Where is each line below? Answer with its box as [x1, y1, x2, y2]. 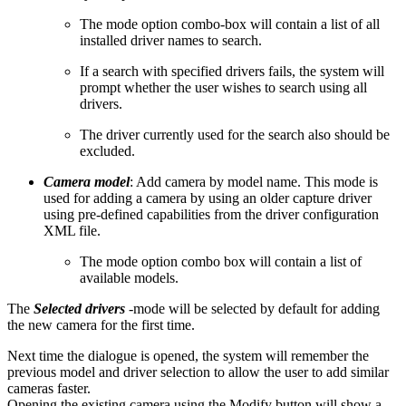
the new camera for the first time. [7, 316, 195, 333]
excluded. [80, 142, 135, 159]
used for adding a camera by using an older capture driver [43, 189, 372, 206]
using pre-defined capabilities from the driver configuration [43, 206, 379, 222]
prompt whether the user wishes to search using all [80, 79, 367, 95]
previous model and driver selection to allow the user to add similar [7, 363, 389, 380]
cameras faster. [7, 380, 91, 396]
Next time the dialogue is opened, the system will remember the [7, 347, 369, 363]
